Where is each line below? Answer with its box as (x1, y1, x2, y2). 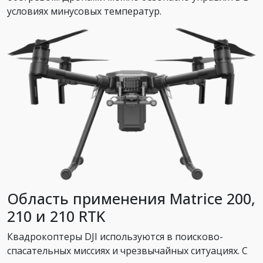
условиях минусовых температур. (7, 4, 161, 18)
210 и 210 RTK (7, 206, 105, 227)
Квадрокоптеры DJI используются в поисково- (7, 230, 223, 244)
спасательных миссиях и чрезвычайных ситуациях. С (7, 244, 248, 258)
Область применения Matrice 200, (7, 188, 255, 209)
